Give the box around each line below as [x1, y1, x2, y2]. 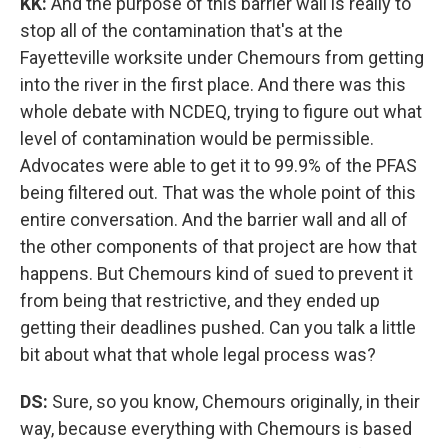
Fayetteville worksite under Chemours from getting [20, 47, 424, 69]
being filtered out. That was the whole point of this [20, 182, 416, 204]
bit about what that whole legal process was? [20, 344, 376, 366]
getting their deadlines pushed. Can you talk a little [20, 317, 416, 339]
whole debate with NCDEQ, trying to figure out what [20, 101, 422, 123]
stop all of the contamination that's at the [20, 20, 343, 42]
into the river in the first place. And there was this [20, 74, 406, 96]
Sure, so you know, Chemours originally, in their [52, 391, 420, 413]
